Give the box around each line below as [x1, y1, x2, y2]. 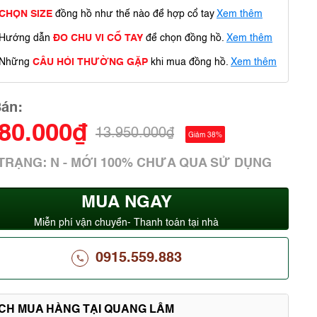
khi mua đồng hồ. [148, 57, 229, 67]
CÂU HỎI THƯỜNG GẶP [33, 57, 148, 67]
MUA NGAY [81, 195, 172, 212]
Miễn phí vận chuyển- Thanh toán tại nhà [34, 218, 219, 228]
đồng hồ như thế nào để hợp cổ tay [52, 9, 214, 19]
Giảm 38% [188, 131, 222, 139]
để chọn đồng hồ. [143, 33, 224, 43]
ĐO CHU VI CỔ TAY [53, 33, 143, 43]
